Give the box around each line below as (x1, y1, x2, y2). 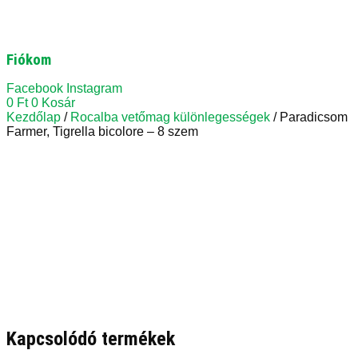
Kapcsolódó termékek (6, 328, 175, 350)
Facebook (6, 82, 63, 95)
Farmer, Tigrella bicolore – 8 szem (6, 125, 198, 138)
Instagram (66, 82, 122, 95)
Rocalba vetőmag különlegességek (70, 110, 270, 124)
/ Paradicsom (270, 110, 348, 124)
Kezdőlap (6, 110, 61, 124)
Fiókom (6, 51, 51, 69)
